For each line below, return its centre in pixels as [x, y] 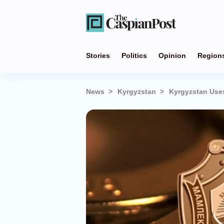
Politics [134, 55]
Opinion [172, 55]
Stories [98, 55]
